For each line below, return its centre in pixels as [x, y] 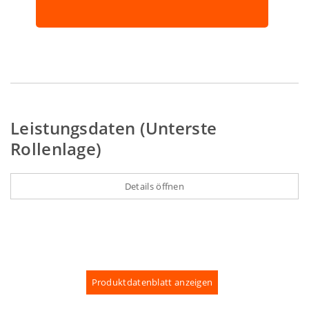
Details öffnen [154, 187]
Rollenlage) [56, 149]
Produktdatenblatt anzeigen [152, 282]
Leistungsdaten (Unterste [114, 128]
